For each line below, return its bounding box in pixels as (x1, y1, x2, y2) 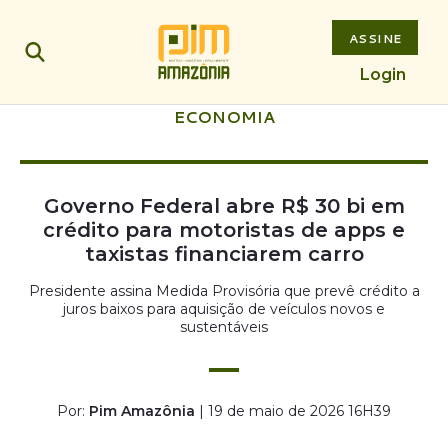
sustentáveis (180, 318, 268, 336)
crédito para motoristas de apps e (43, 218, 405, 242)
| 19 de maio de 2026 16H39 (199, 402, 391, 420)
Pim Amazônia (89, 402, 195, 420)
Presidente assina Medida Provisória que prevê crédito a (28, 282, 420, 300)
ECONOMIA (173, 105, 275, 128)
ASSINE (348, 29, 402, 46)
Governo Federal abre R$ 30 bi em (43, 194, 405, 218)
